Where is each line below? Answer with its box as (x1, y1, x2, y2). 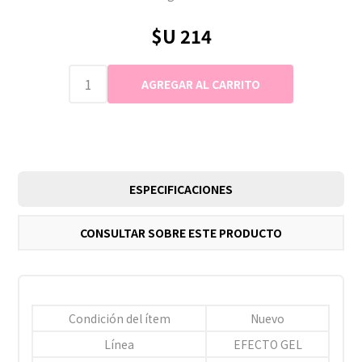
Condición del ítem (68, 309, 170, 326)
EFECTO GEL (233, 335, 302, 352)
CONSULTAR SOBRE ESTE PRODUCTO (80, 224, 282, 241)
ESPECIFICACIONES (129, 180, 233, 197)
